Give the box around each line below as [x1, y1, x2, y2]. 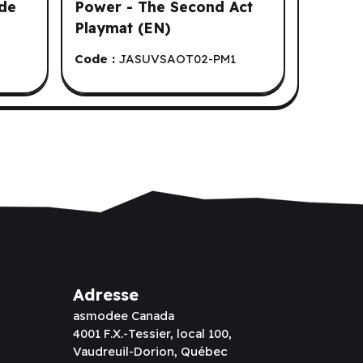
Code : [75, 50, 116, 66]
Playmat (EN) [75, 18, 172, 36]
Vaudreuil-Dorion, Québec [73, 343, 228, 359]
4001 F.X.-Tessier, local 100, [73, 325, 233, 341]
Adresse [73, 284, 139, 305]
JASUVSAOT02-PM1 [118, 50, 237, 66]
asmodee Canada [73, 307, 175, 323]
